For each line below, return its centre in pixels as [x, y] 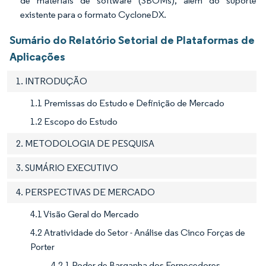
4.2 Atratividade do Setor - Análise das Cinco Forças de [138, 233]
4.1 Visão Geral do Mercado [85, 214]
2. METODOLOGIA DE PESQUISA [85, 144]
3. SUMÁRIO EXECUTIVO [67, 168]
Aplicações [37, 57]
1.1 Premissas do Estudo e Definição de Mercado [127, 103]
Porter [42, 247]
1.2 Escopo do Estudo [74, 122]
